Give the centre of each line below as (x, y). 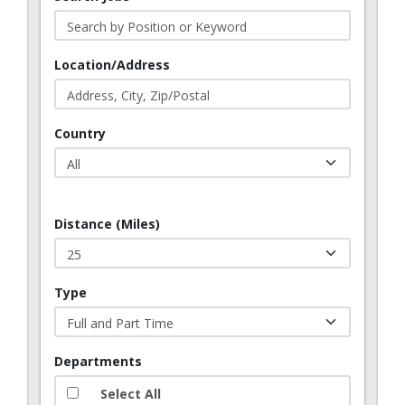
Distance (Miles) (107, 224)
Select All (131, 394)
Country (80, 133)
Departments (98, 361)
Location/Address (112, 65)
